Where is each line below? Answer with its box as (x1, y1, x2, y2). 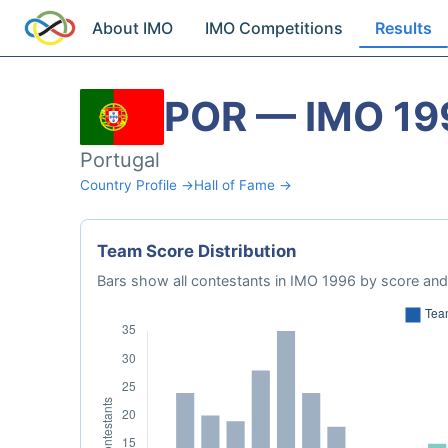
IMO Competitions (205, 18, 344, 38)
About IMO (92, 18, 174, 38)
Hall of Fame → (194, 177, 292, 193)
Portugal (80, 148, 160, 172)
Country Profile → (80, 177, 194, 193)
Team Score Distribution (97, 241, 296, 261)
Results (375, 18, 433, 38)
